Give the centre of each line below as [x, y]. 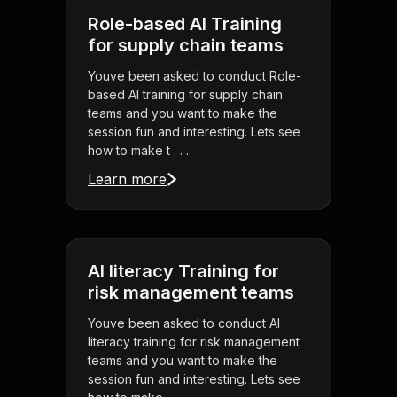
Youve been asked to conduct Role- [195, 76]
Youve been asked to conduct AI [184, 323]
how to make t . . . [138, 151]
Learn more [127, 179]
